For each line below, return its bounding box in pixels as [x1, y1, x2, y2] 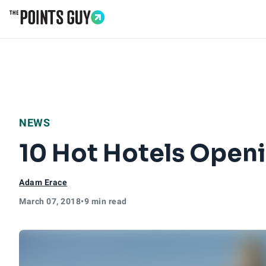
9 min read [84, 197, 127, 206]
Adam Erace [19, 178, 67, 187]
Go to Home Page [9, 24, 88, 37]
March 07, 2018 [19, 197, 81, 206]
